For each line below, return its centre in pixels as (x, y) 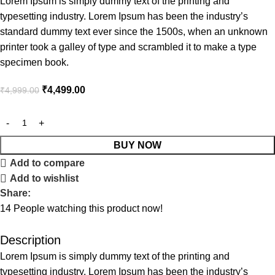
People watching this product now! (88, 209)
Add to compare (48, 163)
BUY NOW (137, 145)
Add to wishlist (45, 179)
